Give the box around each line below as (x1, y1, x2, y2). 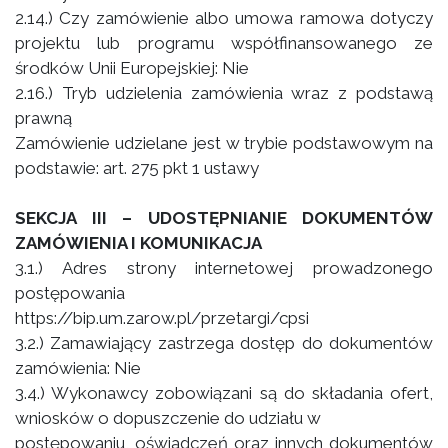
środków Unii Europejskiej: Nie (15, 58, 249, 78)
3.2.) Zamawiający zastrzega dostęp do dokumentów (15, 333, 433, 353)
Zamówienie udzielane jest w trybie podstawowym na (15, 133, 433, 153)
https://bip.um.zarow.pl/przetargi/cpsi (15, 308, 309, 328)
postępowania (15, 283, 125, 303)
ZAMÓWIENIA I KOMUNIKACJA (15, 233, 262, 253)
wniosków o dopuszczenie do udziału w (15, 408, 321, 428)
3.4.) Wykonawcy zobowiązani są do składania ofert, (15, 383, 433, 403)
